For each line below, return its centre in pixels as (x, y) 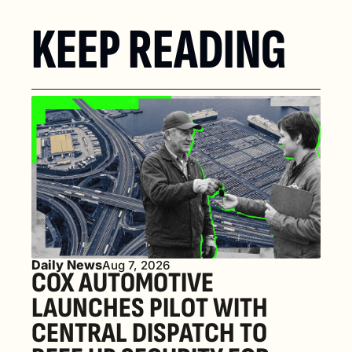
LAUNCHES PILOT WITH (150, 308)
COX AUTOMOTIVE (123, 283)
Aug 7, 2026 (136, 265)
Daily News (67, 264)
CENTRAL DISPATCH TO (149, 333)
